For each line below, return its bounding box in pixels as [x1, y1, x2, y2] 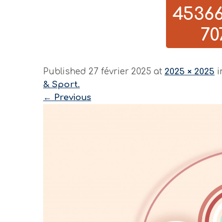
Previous [52, 93, 91, 102]
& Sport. [43, 80, 80, 89]
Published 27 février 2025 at [43, 67, 165, 76]
